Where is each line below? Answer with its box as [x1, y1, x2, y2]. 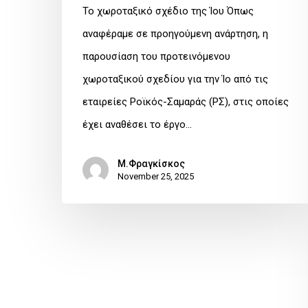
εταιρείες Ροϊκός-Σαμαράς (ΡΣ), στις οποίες [82, 96, 289, 109]
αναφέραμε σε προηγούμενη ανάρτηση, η [82, 27, 268, 41]
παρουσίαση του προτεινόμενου [82, 50, 230, 63]
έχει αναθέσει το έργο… [82, 118, 192, 131]
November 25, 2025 [118, 171, 194, 182]
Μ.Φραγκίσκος [118, 158, 185, 170]
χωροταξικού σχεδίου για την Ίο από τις [82, 73, 268, 86]
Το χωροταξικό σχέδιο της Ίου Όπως [82, 5, 254, 18]
